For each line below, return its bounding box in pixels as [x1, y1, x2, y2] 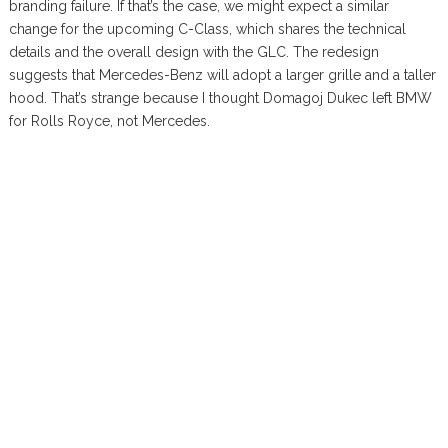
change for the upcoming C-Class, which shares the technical [8, 20, 406, 37]
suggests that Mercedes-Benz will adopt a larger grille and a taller [8, 66, 436, 83]
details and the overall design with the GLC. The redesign [8, 43, 379, 60]
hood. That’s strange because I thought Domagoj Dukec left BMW [8, 89, 432, 106]
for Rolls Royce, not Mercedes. [8, 112, 210, 129]
